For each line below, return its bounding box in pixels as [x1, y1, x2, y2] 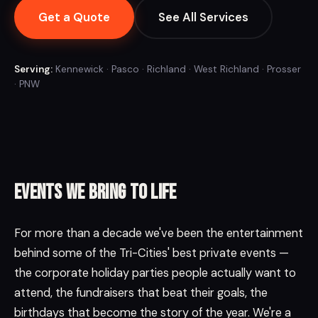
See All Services [158, 9, 248, 26]
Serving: [14, 63, 53, 76]
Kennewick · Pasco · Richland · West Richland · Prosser [53, 63, 301, 76]
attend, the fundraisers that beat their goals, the [14, 285, 268, 301]
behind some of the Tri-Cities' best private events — [14, 246, 289, 261]
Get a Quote [38, 9, 110, 26]
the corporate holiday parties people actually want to [14, 265, 296, 281]
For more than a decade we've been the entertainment [14, 226, 303, 241]
